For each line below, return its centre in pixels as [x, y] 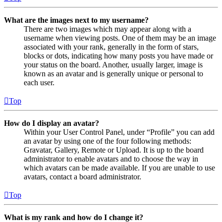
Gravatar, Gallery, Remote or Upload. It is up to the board [114, 150]
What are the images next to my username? [76, 20]
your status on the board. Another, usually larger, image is [113, 65]
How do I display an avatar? [52, 123]
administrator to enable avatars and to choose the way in [111, 159]
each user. [39, 83]
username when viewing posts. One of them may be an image [120, 38]
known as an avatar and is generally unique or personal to [113, 74]
